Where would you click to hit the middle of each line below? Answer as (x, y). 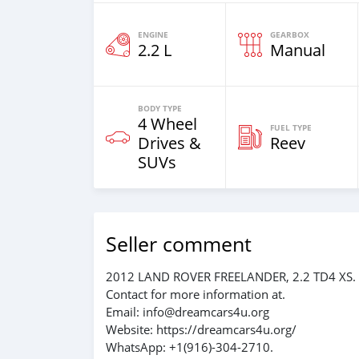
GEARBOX (290, 34)
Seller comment (179, 244)
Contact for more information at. (196, 294)
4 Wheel (167, 124)
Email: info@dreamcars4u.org (188, 312)
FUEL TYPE (291, 127)
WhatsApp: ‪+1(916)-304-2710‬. (190, 347)
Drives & (169, 143)
